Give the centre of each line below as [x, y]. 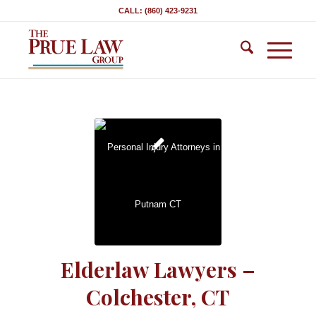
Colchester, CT [158, 297]
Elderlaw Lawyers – [158, 269]
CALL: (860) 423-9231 [158, 11]
